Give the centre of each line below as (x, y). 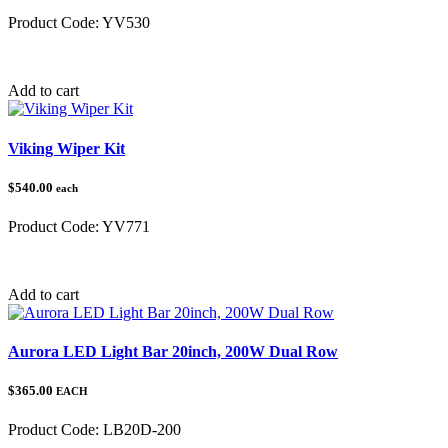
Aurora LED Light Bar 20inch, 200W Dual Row (173, 352)
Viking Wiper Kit (66, 148)
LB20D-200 (140, 430)
